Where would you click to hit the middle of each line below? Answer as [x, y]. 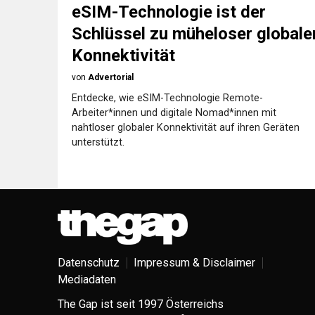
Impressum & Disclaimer [194, 263]
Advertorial [111, 77]
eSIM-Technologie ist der [169, 12]
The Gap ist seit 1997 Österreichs [141, 304]
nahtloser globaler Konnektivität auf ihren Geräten [186, 128]
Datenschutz [89, 263]
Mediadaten [87, 279]
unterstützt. [98, 142]
